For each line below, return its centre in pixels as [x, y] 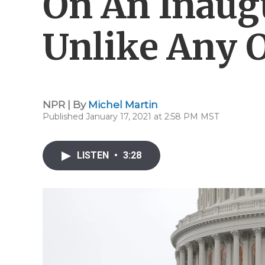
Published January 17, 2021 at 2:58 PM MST [131, 117]
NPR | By [65, 105]
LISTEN [94, 155]
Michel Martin [123, 105]
